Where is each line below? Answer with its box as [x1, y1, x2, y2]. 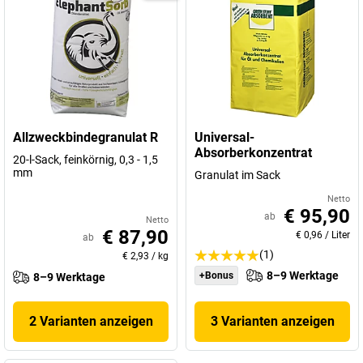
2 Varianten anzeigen [28, 314, 153, 329]
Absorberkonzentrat [194, 145, 312, 160]
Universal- [194, 130, 254, 145]
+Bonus [199, 270, 233, 281]
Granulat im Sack [194, 169, 280, 181]
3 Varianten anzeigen [210, 314, 335, 329]
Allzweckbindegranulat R [13, 130, 158, 145]
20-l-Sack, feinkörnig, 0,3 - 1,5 [13, 153, 158, 166]
